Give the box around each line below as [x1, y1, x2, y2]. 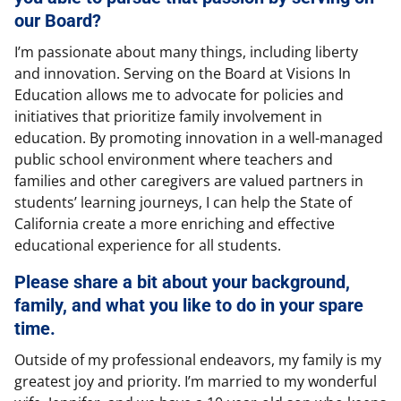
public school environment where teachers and [14, 149, 333, 170]
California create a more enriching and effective [14, 214, 335, 235]
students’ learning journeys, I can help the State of [14, 192, 352, 213]
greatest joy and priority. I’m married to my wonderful [14, 371, 377, 392]
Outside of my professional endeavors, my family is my [14, 350, 381, 371]
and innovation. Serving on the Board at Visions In [14, 64, 351, 84]
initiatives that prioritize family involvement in [14, 107, 322, 127]
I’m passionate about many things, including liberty [14, 42, 358, 63]
